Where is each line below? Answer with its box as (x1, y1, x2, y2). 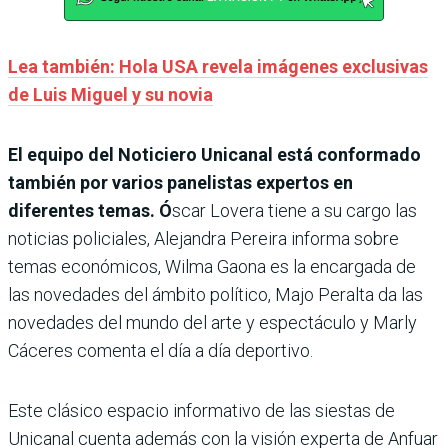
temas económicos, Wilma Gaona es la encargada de (8, 255, 416, 277)
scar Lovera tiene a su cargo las (172, 199, 417, 221)
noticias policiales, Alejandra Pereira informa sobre (8, 227, 399, 249)
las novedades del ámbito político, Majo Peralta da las (8, 283, 423, 305)
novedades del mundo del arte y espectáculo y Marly (8, 311, 417, 333)
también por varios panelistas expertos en (8, 171, 353, 193)
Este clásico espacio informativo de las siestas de (8, 399, 395, 421)
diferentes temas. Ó (8, 199, 172, 221)
